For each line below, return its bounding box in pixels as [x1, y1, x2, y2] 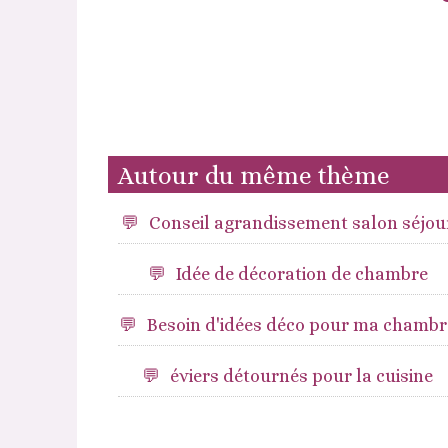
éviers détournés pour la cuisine [170, 366, 434, 386]
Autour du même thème [117, 161, 390, 190]
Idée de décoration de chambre [175, 264, 428, 284]
